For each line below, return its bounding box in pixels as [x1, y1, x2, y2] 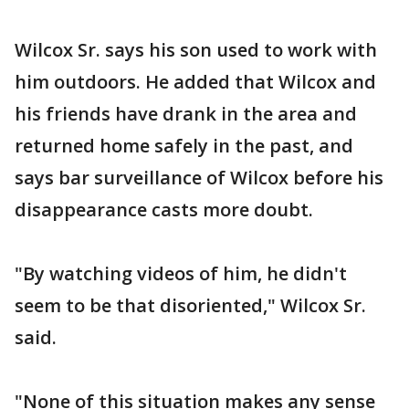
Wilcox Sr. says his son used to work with [15, 37, 377, 62]
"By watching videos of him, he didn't [15, 261, 347, 286]
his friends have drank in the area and [15, 101, 357, 126]
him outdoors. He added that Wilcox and [15, 69, 376, 94]
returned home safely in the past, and [15, 133, 353, 158]
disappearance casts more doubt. [15, 197, 313, 222]
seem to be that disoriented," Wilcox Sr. [15, 293, 366, 318]
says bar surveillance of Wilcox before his [15, 165, 383, 190]
